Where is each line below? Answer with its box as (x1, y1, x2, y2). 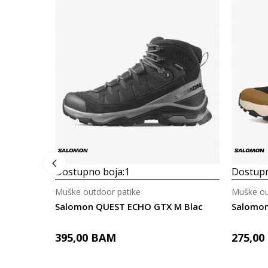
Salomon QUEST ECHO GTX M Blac (55, 200, 203, 212)
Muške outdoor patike (55, 186, 141, 197)
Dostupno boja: (55, 165, 124, 178)
